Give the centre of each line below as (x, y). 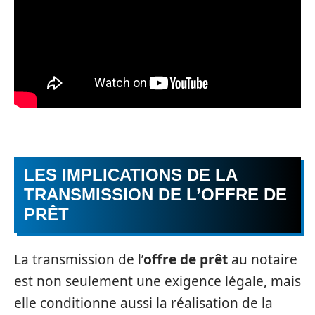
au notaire (263, 259)
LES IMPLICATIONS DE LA (131, 175)
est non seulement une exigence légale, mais (157, 281)
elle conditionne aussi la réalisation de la (143, 303)
